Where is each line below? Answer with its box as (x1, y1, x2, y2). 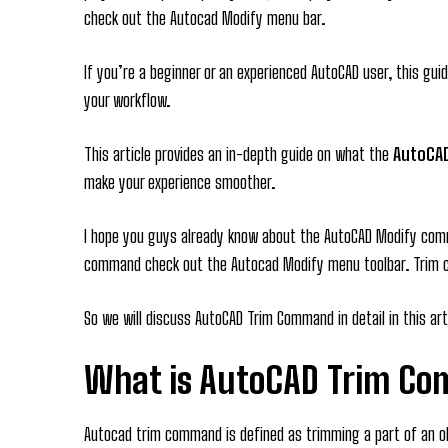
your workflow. (84, 89, 170, 112)
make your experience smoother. (84, 171, 275, 194)
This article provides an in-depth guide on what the (84, 143, 393, 166)
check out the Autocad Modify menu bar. (84, 7, 325, 30)
